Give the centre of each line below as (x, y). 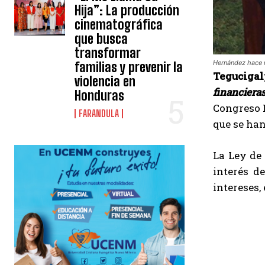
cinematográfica (119, 25)
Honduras (100, 96)
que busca (101, 39)
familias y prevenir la (129, 67)
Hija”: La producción (127, 11)
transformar (108, 53)
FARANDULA (99, 114)
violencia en (105, 82)
